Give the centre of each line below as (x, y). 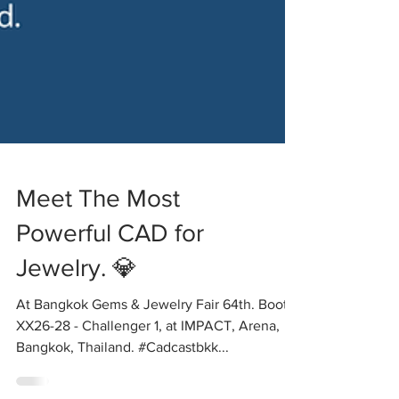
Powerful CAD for (110, 260)
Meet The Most (98, 225)
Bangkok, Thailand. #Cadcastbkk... (122, 374)
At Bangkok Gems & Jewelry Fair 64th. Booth (156, 331)
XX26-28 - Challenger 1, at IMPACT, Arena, (148, 352)
